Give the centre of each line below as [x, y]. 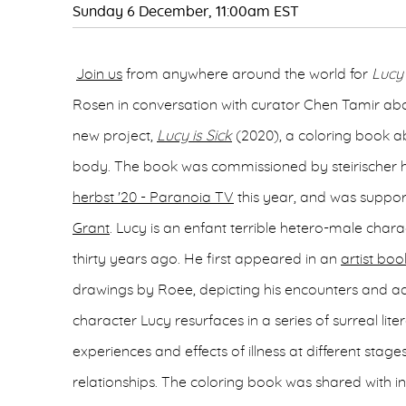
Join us [99, 74]
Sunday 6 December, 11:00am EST [186, 12]
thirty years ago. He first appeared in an [207, 259]
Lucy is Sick [194, 136]
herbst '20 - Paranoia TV [153, 198]
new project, [113, 136]
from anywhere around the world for [247, 74]
